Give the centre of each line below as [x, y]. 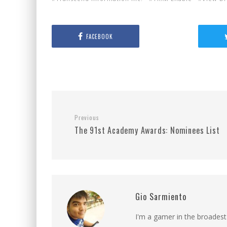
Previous [87, 117]
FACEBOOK [99, 36]
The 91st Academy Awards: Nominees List [147, 130]
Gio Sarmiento [161, 197]
